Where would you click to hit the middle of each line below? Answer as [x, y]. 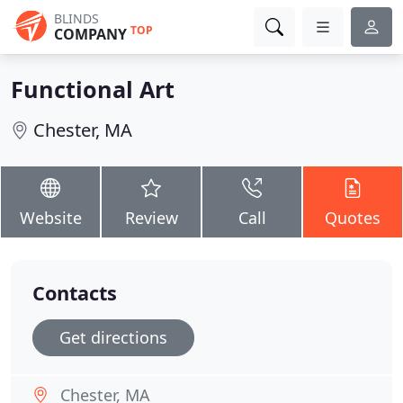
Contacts [75, 293]
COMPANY [90, 34]
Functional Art [93, 89]
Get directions [113, 337]
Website [50, 218]
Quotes [353, 218]
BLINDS [76, 18]
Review [151, 218]
